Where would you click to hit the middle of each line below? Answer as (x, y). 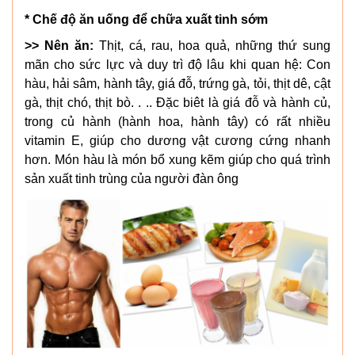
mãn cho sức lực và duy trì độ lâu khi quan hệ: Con (177, 64)
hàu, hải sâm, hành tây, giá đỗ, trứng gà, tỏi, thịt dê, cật (177, 83)
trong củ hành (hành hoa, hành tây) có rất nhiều (177, 121)
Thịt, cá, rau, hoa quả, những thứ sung (212, 45)
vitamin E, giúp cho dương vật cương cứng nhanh (177, 140)
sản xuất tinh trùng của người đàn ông (132, 178)
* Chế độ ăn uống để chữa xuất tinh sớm (146, 19)
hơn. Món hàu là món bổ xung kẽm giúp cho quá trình (177, 159)
